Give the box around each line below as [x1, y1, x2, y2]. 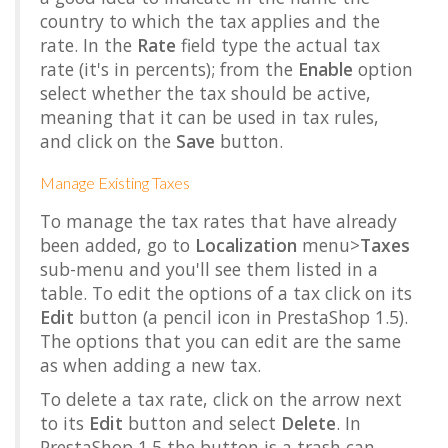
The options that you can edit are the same [40, 329, 401, 353]
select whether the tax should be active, [40, 81, 371, 105]
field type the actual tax [176, 33, 380, 57]
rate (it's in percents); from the [40, 57, 298, 81]
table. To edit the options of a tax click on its [40, 281, 412, 305]
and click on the [40, 129, 176, 153]
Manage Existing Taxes [40, 173, 190, 192]
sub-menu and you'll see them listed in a [40, 257, 378, 281]
